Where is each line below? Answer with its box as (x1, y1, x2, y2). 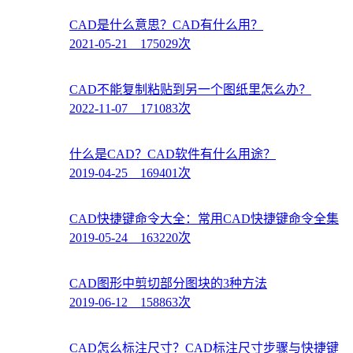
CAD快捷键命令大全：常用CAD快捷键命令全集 (69, 211, 339, 225)
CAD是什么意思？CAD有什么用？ (69, 17, 263, 32)
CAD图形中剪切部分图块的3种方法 (69, 276, 267, 290)
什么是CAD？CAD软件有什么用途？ (69, 147, 276, 161)
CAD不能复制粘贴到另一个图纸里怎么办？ (69, 82, 311, 96)
